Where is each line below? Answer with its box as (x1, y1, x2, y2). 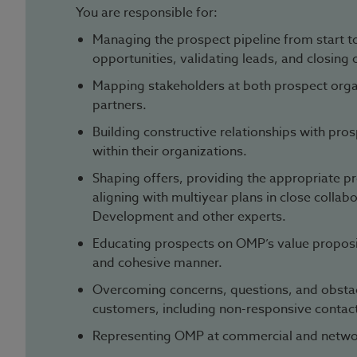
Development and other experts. (92, 207, 286, 226)
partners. (92, 96, 147, 115)
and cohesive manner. (92, 253, 222, 273)
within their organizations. (92, 142, 247, 161)
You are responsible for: (76, 3, 218, 22)
